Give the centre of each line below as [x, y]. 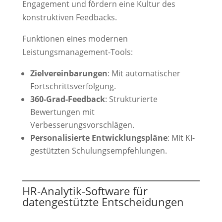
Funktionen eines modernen [75, 39]
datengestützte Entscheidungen [103, 202]
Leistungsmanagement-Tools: [77, 52]
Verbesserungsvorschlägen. [82, 125]
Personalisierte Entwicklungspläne [99, 138]
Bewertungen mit [62, 112]
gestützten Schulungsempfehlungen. [98, 151]
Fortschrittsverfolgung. [73, 86]
